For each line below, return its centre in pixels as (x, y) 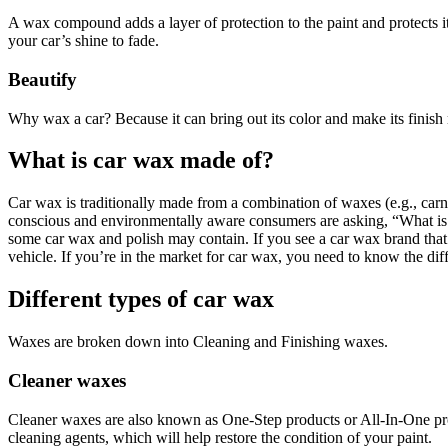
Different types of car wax (141, 299)
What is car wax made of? (141, 160)
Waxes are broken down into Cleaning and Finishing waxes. (198, 342)
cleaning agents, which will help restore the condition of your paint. (220, 437)
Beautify (42, 79)
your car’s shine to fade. (83, 41)
